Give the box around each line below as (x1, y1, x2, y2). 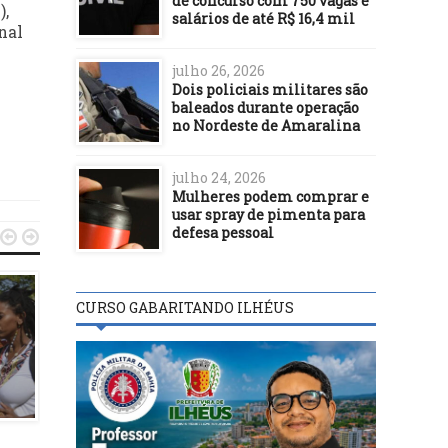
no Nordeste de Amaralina (172, 115, 360, 135)
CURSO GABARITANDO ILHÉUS (76, 297, 294, 317)
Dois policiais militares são (172, 79, 368, 99)
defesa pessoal (172, 222, 274, 242)
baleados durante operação (172, 97, 359, 117)
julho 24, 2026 (172, 167, 266, 187)
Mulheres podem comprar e (172, 186, 369, 206)
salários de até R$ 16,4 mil (172, 8, 355, 28)
